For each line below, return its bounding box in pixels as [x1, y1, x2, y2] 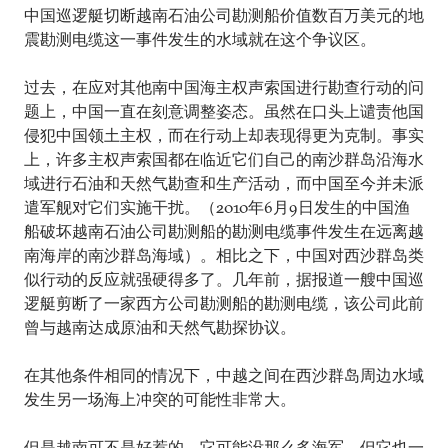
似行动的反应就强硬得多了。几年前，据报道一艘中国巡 [24, 268, 424, 289]
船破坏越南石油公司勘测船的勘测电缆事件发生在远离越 [24, 220, 424, 241]
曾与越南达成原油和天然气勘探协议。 [24, 316, 296, 337]
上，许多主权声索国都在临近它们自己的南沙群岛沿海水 [24, 148, 424, 169]
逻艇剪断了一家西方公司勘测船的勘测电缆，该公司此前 [24, 292, 424, 313]
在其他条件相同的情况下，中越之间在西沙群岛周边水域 [24, 364, 424, 385]
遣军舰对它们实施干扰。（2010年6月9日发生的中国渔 [24, 196, 410, 217]
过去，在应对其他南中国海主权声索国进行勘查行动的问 [24, 76, 424, 97]
